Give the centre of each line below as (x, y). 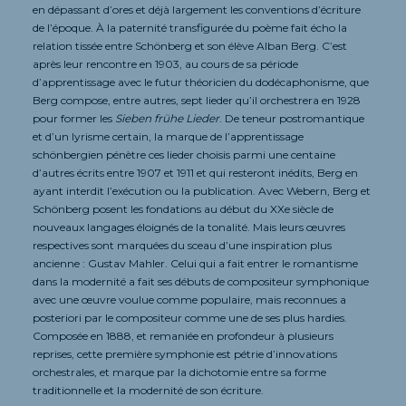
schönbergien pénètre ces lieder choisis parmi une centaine (184, 154)
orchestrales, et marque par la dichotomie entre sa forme (179, 372)
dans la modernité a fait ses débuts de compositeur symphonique (201, 281)
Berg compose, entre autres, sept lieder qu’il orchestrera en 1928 (197, 100)
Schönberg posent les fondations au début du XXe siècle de (183, 208)
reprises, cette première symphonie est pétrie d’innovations (185, 353)
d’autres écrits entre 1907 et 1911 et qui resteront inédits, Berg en (195, 172)
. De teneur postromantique (292, 118)
